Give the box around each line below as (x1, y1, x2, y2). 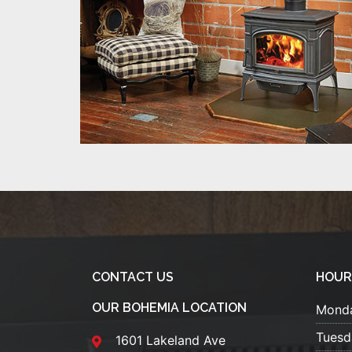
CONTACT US (92, 269, 174, 285)
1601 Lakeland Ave (115, 332, 225, 349)
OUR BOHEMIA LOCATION (92, 300, 247, 316)
